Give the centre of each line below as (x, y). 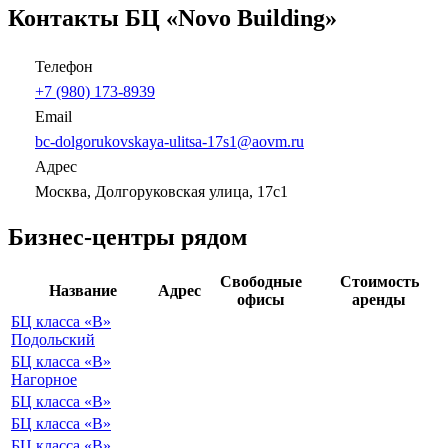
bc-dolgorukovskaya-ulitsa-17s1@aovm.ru (169, 141)
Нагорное (44, 380)
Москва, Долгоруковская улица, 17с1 (161, 191)
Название (82, 291)
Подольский (53, 340)
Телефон (64, 66)
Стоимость (379, 282)
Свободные (261, 282)
